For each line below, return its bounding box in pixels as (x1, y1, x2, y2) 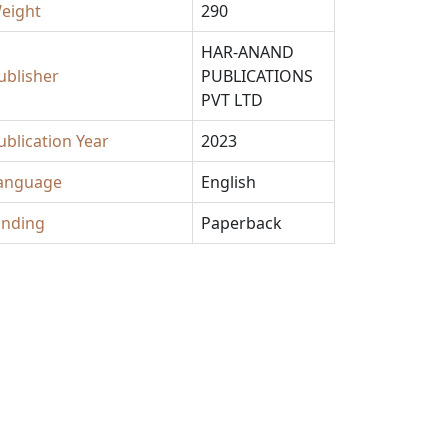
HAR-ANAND (201, 41, 294, 64)
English (201, 171, 256, 194)
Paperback (201, 212, 282, 235)
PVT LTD (201, 89, 263, 112)
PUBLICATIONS (201, 65, 313, 88)
